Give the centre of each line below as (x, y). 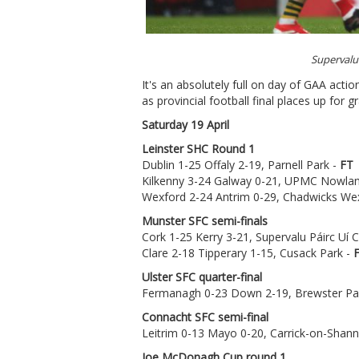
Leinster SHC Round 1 (198, 148)
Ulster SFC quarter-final (202, 276)
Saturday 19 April (186, 124)
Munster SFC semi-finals (205, 220)
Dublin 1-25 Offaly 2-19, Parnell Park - (241, 164)
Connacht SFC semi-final (205, 317)
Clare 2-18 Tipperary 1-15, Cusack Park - (248, 252)
